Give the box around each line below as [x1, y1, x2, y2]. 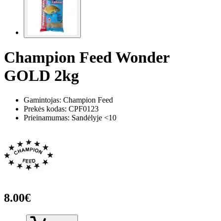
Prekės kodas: [24, 104, 69, 113]
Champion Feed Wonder [4, 48, 169, 67]
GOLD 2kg [4, 67, 79, 85]
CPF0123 [69, 104, 99, 113]
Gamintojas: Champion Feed [24, 95, 113, 104]
